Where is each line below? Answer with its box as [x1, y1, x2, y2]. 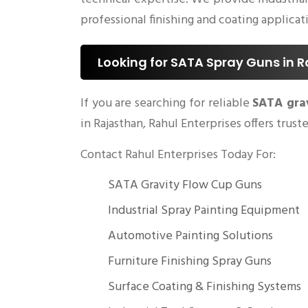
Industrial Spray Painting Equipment [108, 201, 300, 221]
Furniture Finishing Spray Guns [108, 252, 272, 272]
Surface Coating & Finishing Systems [108, 277, 301, 298]
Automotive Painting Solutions [108, 226, 273, 247]
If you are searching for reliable [80, 93, 253, 114]
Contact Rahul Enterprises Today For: [80, 145, 276, 166]
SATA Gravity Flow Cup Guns [108, 175, 262, 196]
